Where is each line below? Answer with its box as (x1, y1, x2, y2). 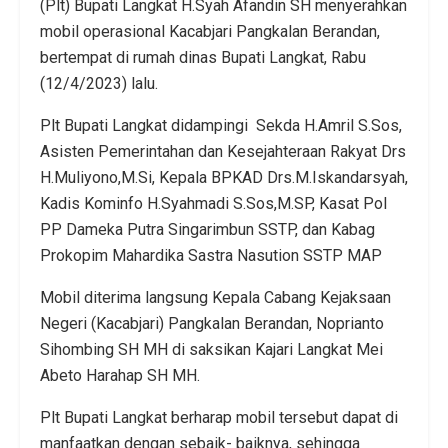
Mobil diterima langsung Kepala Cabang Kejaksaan (40, 287, 391, 307)
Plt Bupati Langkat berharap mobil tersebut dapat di (40, 407, 398, 427)
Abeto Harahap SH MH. (40, 365, 204, 385)
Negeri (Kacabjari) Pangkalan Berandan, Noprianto (40, 313, 384, 333)
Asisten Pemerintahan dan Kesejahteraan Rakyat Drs (40, 141, 406, 161)
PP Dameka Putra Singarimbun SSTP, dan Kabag (40, 219, 375, 239)
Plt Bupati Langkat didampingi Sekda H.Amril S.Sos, (40, 115, 402, 135)
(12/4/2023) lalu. (40, 73, 158, 93)
